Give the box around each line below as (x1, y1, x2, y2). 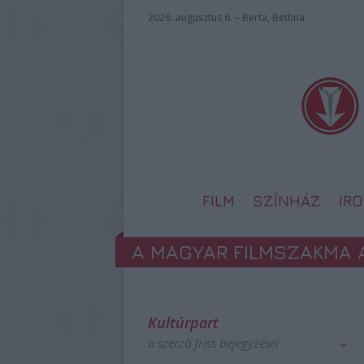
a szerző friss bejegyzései (148, 335, 279, 351)
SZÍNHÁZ (253, 192, 321, 210)
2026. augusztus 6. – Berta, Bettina (148, 11, 305, 24)
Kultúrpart (148, 313, 219, 332)
